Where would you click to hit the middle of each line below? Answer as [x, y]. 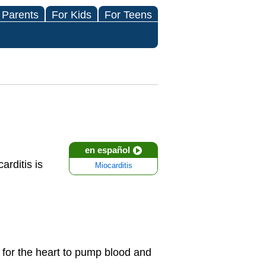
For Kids [72, 15]
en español [107, 150]
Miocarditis [113, 166]
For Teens [128, 15]
